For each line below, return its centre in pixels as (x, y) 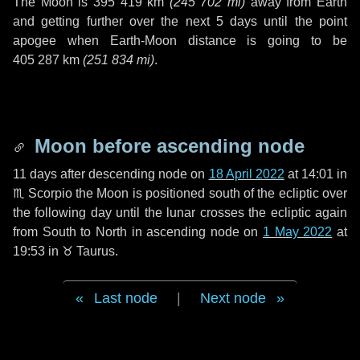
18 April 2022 (246, 174)
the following (52, 213)
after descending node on (133, 174)
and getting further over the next (115, 21)
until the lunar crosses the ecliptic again (229, 213)
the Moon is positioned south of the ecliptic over (210, 193)
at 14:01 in (316, 174)
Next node (233, 298)
